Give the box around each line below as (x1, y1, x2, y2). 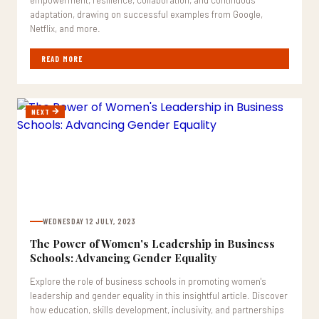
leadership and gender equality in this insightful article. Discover (30, 290, 288, 301)
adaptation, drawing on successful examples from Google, (30, 9, 263, 20)
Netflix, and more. (30, 23, 100, 34)
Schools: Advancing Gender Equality (30, 251, 216, 265)
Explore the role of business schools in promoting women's (30, 276, 266, 287)
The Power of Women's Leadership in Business (30, 236, 275, 251)
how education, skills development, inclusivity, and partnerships (30, 304, 284, 315)
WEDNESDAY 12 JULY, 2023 (43, 216, 137, 226)
